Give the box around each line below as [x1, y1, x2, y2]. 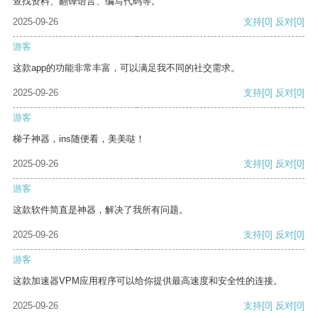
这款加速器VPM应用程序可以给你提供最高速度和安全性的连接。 [13, 275, 283, 287]
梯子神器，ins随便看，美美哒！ [13, 133, 145, 145]
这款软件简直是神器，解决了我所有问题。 [13, 204, 188, 216]
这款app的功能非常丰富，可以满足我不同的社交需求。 [13, 62, 240, 74]
